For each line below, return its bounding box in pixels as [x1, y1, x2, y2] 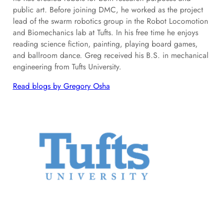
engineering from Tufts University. [12, 61, 121, 73]
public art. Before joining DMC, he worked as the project [12, 4, 203, 16]
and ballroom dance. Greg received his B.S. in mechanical [12, 50, 209, 61]
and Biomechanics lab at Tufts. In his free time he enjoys [12, 27, 198, 39]
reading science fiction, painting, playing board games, [12, 38, 198, 50]
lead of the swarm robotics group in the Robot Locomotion [12, 15, 208, 27]
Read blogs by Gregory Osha [12, 80, 110, 92]
